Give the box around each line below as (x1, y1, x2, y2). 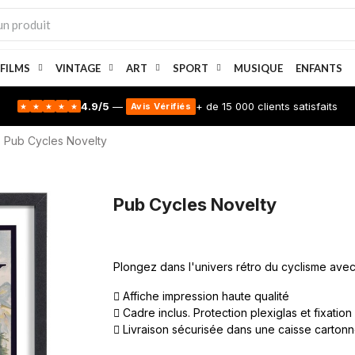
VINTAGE (55, 62, 101, 74)
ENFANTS (295, 62, 342, 74)
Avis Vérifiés (130, 100, 192, 112)
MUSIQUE (233, 62, 283, 74)
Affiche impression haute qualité (120, 289, 290, 303)
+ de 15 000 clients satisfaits (196, 99, 338, 113)
